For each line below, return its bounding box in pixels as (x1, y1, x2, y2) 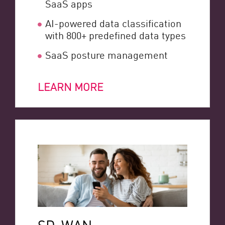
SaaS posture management (45, 47, 168, 62)
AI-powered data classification (45, 16, 181, 30)
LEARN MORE (38, 79, 103, 94)
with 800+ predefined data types (45, 28, 186, 42)
